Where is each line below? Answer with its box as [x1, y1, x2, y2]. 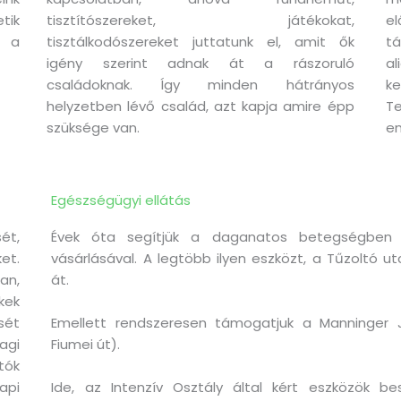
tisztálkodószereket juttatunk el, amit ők [47, 32, 354, 51]
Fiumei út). [51, 335, 121, 354]
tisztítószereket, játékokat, [47, 11, 354, 30]
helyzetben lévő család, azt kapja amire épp [47, 97, 354, 115]
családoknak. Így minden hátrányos [47, 75, 354, 94]
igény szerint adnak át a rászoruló [47, 54, 354, 73]
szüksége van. [47, 118, 141, 137]
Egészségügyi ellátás [51, 191, 192, 209]
